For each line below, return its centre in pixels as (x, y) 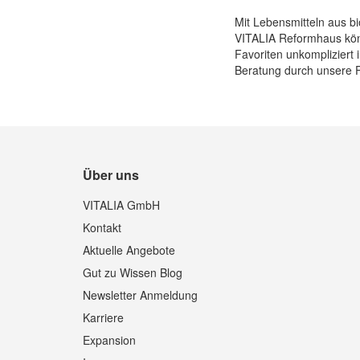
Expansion (110, 340)
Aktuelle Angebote (129, 250)
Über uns (111, 175)
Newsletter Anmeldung (141, 295)
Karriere (104, 317)
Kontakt (102, 227)
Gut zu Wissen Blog (133, 272)
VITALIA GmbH (122, 205)
